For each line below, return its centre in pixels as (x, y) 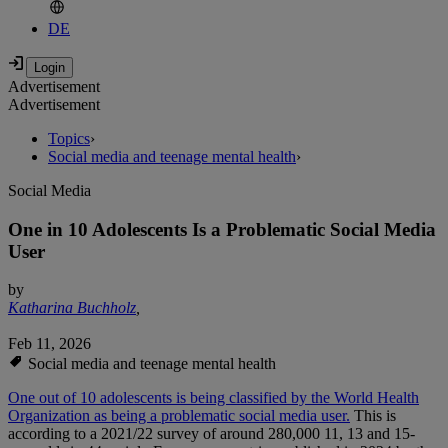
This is (373, 416)
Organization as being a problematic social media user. (179, 416)
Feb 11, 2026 (49, 344)
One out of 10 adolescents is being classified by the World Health (213, 398)
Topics (69, 139)
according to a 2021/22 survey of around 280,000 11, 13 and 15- (211, 434)
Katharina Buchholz (72, 308)
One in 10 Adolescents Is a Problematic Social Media (222, 229)
